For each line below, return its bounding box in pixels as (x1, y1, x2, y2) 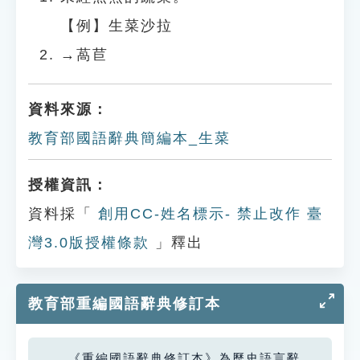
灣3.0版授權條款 (28, 235, 149, 251)
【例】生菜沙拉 (60, 18, 173, 34)
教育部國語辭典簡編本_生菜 (28, 130, 231, 146)
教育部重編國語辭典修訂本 (28, 296, 221, 312)
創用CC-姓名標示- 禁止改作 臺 (92, 206, 323, 222)
